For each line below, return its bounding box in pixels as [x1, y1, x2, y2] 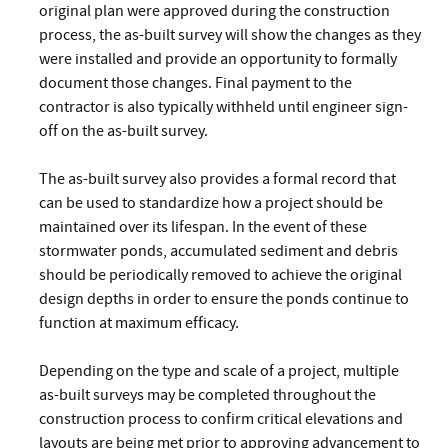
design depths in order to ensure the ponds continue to [39, 289, 409, 308]
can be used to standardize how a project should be [39, 193, 383, 212]
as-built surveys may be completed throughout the [39, 385, 376, 404]
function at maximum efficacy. [39, 313, 239, 332]
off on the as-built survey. [39, 121, 208, 140]
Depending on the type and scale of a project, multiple [39, 361, 399, 380]
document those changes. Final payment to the [39, 73, 352, 92]
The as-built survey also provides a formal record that [39, 169, 396, 188]
